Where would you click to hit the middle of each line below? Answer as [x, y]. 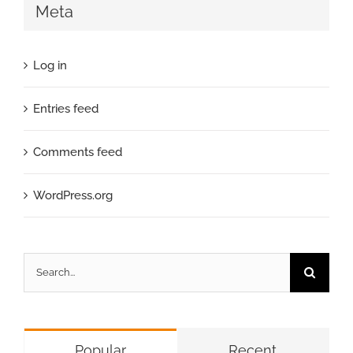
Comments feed [78, 152]
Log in [50, 65]
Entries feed [66, 108]
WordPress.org [73, 195]
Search [42, 265]
